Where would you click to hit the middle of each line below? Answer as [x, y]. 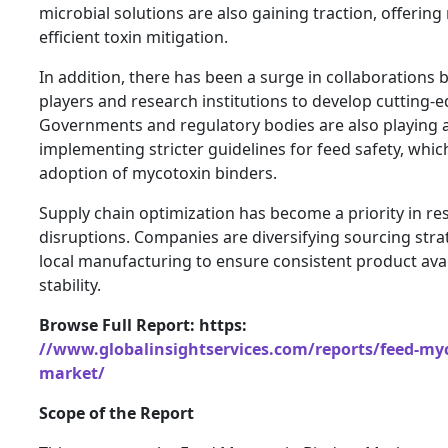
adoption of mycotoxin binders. [158, 172]
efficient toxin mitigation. [133, 36]
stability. [70, 284]
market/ [72, 372]
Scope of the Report [116, 412]
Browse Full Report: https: [143, 324]
